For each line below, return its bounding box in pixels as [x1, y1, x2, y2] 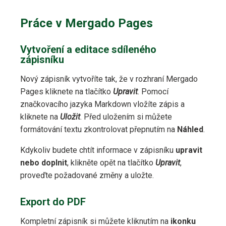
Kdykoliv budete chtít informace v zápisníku [20, 145, 176, 155]
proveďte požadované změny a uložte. [20, 171, 154, 181]
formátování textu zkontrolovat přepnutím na [20, 125, 177, 135]
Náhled [177, 125, 203, 135]
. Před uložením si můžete [80, 112, 172, 122]
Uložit [60, 112, 80, 122]
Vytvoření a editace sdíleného [20, 43, 156, 56]
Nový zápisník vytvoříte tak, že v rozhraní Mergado [20, 74, 198, 84]
